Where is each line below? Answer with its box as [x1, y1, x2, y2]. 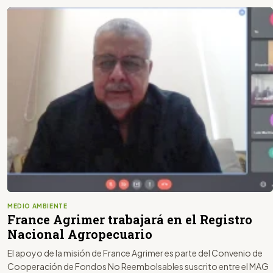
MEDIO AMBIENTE [7, 202, 68, 210]
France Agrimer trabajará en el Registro [7, 211, 252, 227]
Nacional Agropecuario [7, 225, 152, 242]
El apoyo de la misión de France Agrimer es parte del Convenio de [7, 247, 263, 258]
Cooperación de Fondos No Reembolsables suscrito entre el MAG [7, 260, 269, 272]
